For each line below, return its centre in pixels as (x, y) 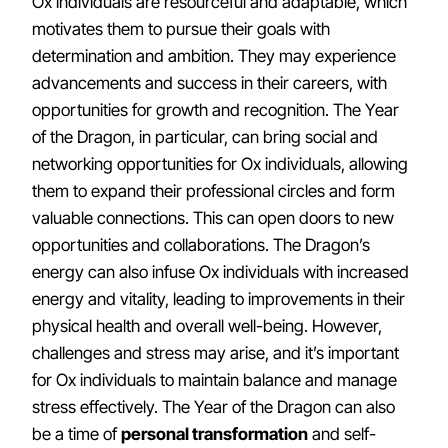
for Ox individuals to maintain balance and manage (214, 380)
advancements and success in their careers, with (209, 83)
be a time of (76, 434)
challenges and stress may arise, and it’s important (215, 353)
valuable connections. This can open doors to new (213, 218)
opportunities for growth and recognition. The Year (215, 110)
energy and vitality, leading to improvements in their (218, 299)
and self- (342, 434)
